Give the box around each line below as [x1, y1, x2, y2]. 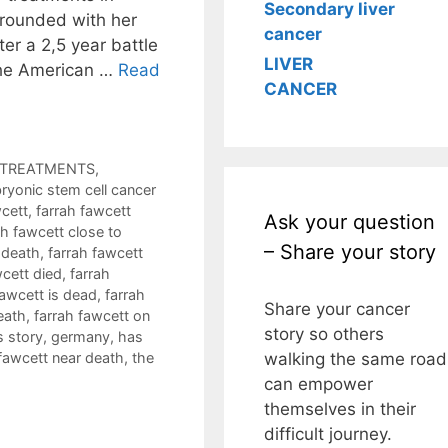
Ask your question [264, 210, 435, 234]
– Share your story [264, 240, 436, 264]
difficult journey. [264, 424, 392, 444]
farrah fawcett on [34, 307, 150, 325]
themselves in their [264, 399, 416, 419]
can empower [264, 374, 373, 394]
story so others [264, 324, 384, 344]
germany [51, 328, 110, 346]
